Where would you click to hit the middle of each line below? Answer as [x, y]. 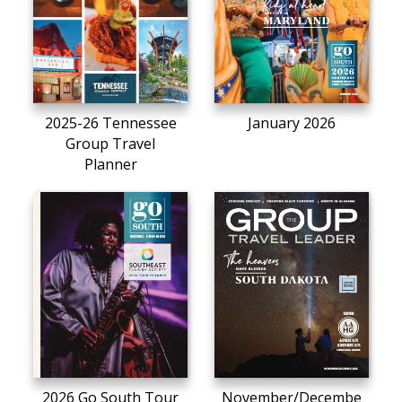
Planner [110, 165]
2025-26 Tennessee [110, 123]
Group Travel [111, 144]
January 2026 [291, 123]
